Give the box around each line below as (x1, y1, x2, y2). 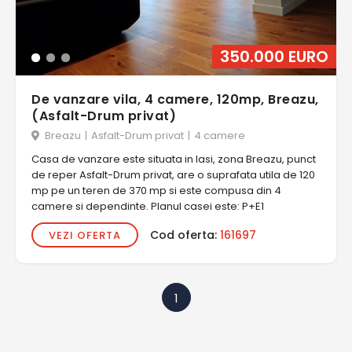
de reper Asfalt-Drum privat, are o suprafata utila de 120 (31, 167, 315, 182)
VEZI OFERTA (49, 228, 121, 243)
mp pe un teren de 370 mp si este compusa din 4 (31, 183, 281, 198)
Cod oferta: (150, 226, 220, 243)
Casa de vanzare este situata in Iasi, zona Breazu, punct (31, 152, 316, 167)
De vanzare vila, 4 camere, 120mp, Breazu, (31, 90, 319, 108)
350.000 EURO (220, 46, 328, 68)
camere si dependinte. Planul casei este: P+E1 (31, 199, 264, 214)
